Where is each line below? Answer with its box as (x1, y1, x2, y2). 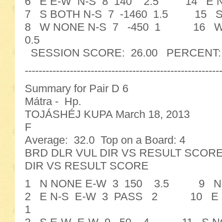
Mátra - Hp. (25, 95, 81, 108)
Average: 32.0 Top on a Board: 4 (25, 134, 185, 146)
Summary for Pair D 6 (25, 82, 128, 95)
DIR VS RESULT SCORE (25, 160, 149, 172)
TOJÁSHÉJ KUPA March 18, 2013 (25, 108, 190, 120)
